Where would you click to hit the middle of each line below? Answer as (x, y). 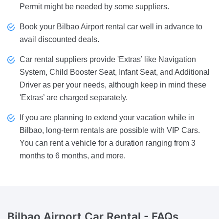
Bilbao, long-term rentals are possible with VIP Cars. (110, 131)
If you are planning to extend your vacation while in (107, 118)
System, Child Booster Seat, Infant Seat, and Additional (115, 72)
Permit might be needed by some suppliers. (94, 7)
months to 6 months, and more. (73, 156)
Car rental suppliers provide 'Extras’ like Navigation (108, 60)
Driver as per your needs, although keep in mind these (113, 85)
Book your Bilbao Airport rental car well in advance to (111, 27)
